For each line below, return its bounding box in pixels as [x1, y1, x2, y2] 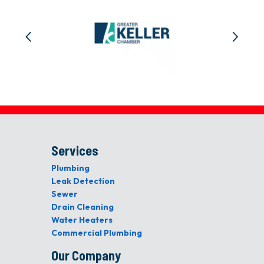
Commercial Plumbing [51, 227, 142, 239]
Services [51, 143, 98, 159]
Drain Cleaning [51, 202, 114, 213]
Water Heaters [51, 214, 113, 226]
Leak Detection [51, 176, 115, 187]
